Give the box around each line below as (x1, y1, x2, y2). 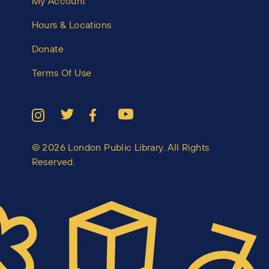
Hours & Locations (31, 19, 112, 31)
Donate (31, 43, 64, 55)
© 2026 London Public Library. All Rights (31, 141, 210, 153)
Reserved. (31, 156, 76, 168)
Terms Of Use (31, 67, 92, 79)
